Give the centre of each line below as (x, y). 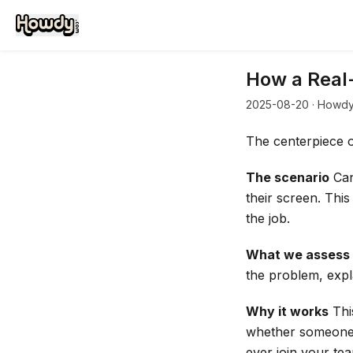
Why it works (287, 311)
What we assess (298, 255)
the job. (268, 218)
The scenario (288, 177)
